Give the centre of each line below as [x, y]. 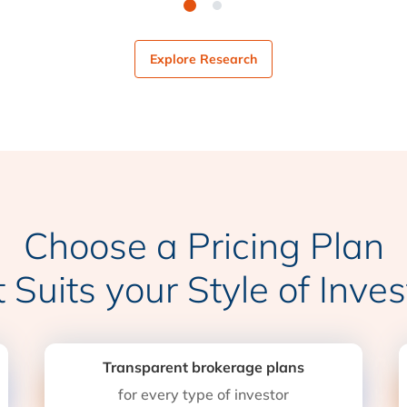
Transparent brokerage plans [203, 367]
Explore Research [203, 59]
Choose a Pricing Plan [203, 245]
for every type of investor [203, 394]
